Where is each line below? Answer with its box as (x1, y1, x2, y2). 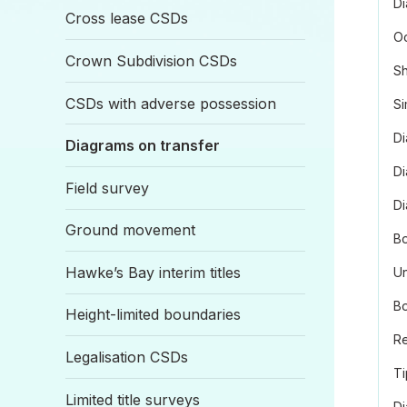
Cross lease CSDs (65, 9, 188, 28)
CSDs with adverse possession (65, 94, 276, 113)
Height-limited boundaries (65, 305, 241, 324)
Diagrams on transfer (65, 136, 220, 155)
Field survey (65, 178, 149, 197)
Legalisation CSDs (65, 348, 188, 367)
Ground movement (65, 221, 195, 240)
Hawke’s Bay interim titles (65, 263, 241, 282)
